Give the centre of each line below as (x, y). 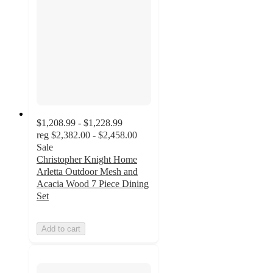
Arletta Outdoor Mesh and (87, 171)
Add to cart (61, 229)
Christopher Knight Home (87, 159)
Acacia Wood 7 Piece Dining (93, 183)
